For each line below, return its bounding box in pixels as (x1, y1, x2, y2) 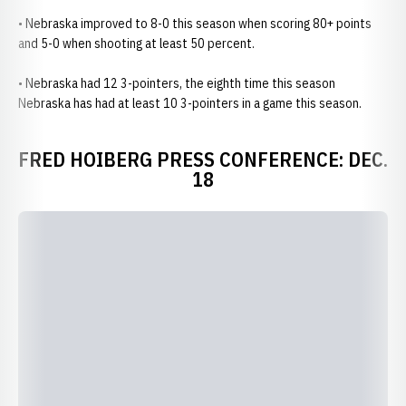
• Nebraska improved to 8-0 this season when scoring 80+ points (18, 15, 372, 32)
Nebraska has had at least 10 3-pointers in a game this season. (18, 95, 362, 111)
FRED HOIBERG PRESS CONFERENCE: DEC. (18, 146, 388, 172)
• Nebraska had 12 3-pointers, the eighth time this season (18, 75, 335, 92)
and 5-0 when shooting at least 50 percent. (18, 35, 255, 52)
